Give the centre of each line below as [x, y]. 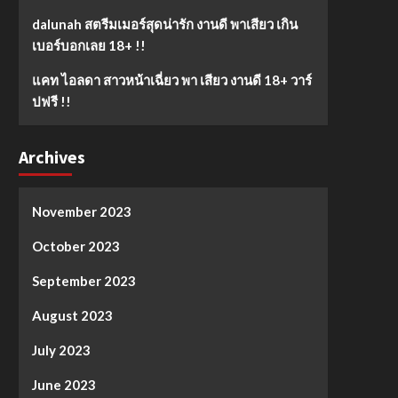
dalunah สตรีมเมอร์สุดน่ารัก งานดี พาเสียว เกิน [164, 24]
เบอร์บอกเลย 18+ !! [88, 45]
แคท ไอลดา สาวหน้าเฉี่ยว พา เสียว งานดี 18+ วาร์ [171, 80]
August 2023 [72, 315]
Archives [52, 156]
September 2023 [84, 280]
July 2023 [61, 350]
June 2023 [64, 384]
